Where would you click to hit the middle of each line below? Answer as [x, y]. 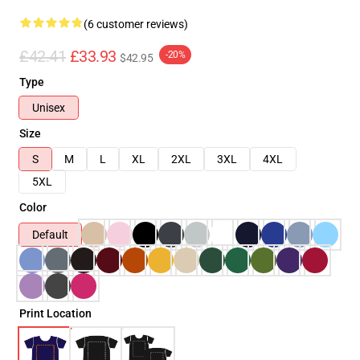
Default [50, 235]
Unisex [49, 108]
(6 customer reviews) [136, 24]
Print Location [55, 313]
